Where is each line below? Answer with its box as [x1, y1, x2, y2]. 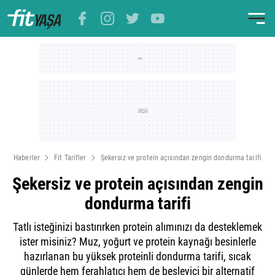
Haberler [14, 153, 40, 162]
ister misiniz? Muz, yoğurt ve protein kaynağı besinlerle [19, 235, 256, 248]
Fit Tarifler [54, 153, 87, 162]
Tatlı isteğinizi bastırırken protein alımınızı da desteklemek [13, 220, 262, 233]
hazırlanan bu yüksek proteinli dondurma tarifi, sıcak [24, 250, 251, 263]
